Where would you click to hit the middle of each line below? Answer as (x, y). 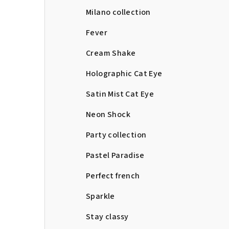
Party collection (116, 135)
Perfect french (113, 176)
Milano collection (118, 12)
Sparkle (100, 196)
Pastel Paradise (115, 155)
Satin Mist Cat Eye (120, 94)
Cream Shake (111, 53)
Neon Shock (108, 114)
